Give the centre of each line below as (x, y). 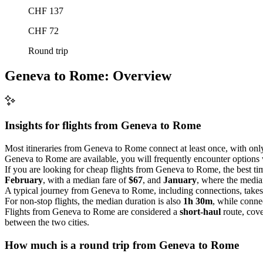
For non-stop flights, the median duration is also (94, 201)
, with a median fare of (86, 180)
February (24, 180)
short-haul (200, 211)
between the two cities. (47, 222)
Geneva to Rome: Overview (88, 75)
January (180, 180)
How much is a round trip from (82, 245)
